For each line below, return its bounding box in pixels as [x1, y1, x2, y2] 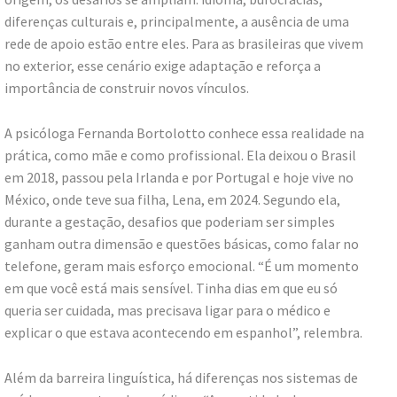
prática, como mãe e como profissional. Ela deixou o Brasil [4, 145, 356, 164]
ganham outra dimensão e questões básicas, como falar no [4, 234, 359, 253]
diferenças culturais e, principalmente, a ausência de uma [4, 12, 349, 30]
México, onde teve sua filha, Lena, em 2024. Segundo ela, [4, 190, 340, 208]
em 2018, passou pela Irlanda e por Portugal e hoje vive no [4, 167, 354, 186]
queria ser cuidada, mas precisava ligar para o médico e [4, 300, 331, 319]
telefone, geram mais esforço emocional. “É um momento [4, 256, 359, 275]
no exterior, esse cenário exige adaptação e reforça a [4, 56, 321, 74]
